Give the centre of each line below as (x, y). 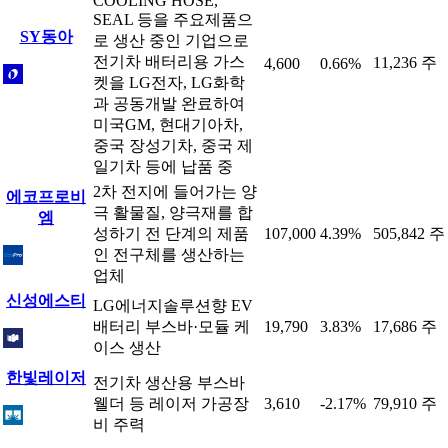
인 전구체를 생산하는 (169, 254)
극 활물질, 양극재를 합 (173, 212)
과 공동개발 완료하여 (169, 103)
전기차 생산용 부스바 (169, 382)
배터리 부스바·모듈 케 (171, 326)
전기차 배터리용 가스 (169, 61)
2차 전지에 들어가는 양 (175, 191)
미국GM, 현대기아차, (168, 124)
